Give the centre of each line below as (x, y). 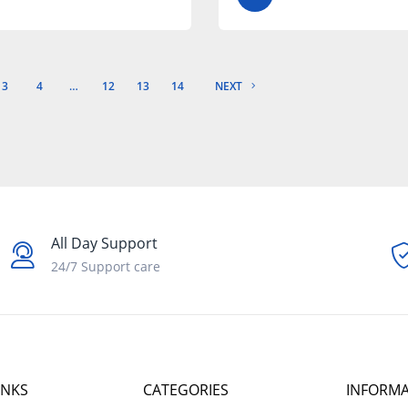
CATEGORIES (185, 390)
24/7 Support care (105, 267)
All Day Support (104, 244)
